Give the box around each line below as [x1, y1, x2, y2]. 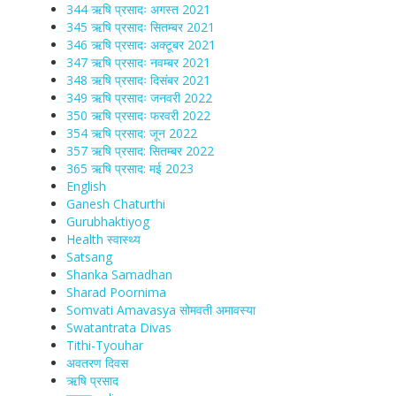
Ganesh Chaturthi [66, 195, 165, 212]
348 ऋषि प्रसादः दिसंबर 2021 [66, 72, 210, 88]
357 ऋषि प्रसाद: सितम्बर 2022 [66, 142, 214, 159]
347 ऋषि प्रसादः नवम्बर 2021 [66, 54, 210, 71]
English [66, 178, 106, 194]
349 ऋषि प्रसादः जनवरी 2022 [66, 89, 212, 106]
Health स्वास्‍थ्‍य [66, 231, 141, 247]
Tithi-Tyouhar [66, 337, 143, 354]
